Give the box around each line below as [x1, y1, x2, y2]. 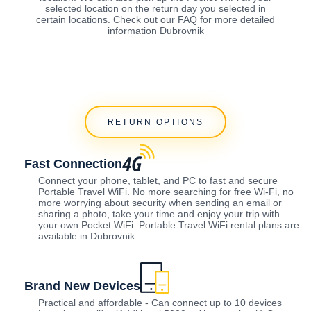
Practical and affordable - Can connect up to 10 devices [38, 297, 282, 309]
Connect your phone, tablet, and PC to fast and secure [38, 175, 278, 187]
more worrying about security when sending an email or [38, 197, 282, 209]
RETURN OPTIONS [107, 117, 204, 127]
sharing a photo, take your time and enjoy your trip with [38, 208, 280, 220]
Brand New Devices [24, 279, 140, 294]
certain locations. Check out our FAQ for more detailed [36, 13, 275, 25]
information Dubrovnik [107, 24, 204, 36]
